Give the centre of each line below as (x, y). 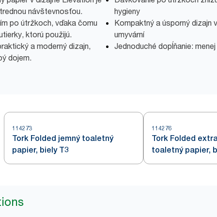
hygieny (127, 11)
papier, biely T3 (40, 150)
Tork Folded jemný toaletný (63, 139)
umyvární (129, 35)
